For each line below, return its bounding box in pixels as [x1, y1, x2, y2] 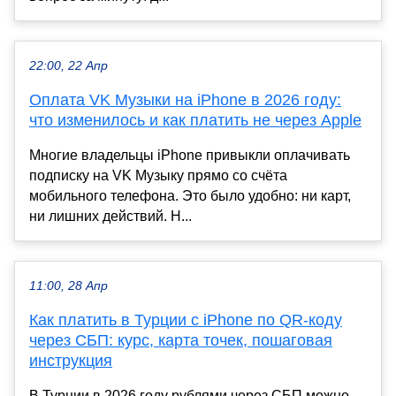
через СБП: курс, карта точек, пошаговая [29, 331, 332, 350]
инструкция [29, 352, 112, 370]
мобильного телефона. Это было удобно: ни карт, [29, 188, 351, 204]
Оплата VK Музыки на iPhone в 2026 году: [29, 91, 341, 110]
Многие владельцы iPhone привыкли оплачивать [29, 148, 350, 164]
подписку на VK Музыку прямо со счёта [29, 168, 287, 184]
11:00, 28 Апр [29, 279, 108, 293]
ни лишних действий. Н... [29, 209, 192, 225]
